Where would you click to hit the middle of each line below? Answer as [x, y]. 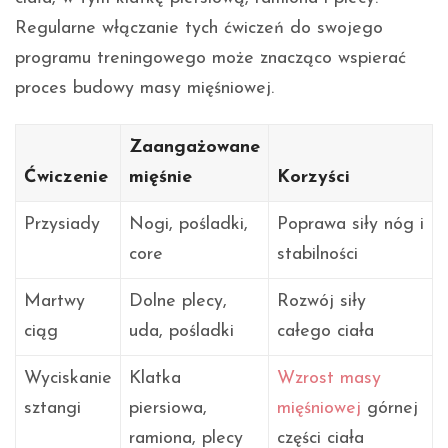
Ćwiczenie [66, 177]
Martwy [54, 301]
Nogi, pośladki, [188, 224]
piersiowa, [168, 408]
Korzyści [313, 177]
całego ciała [325, 331]
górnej [389, 408]
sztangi [52, 408]
